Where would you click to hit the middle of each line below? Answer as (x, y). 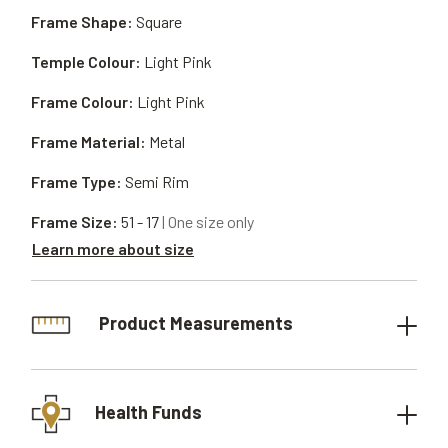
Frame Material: (88, 141)
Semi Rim (157, 181)
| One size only (208, 221)
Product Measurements (194, 322)
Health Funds (148, 411)
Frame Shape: (82, 21)
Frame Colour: (82, 101)
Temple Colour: (86, 61)
